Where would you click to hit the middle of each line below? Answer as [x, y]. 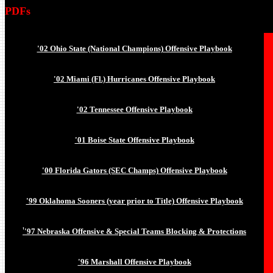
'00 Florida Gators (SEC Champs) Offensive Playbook [134, 170]
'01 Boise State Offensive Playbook [134, 140]
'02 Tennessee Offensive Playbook [134, 109]
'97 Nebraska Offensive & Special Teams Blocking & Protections [135, 231]
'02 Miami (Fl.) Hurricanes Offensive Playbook [134, 79]
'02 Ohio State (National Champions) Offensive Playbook [134, 48]
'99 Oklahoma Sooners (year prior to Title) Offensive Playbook [134, 201]
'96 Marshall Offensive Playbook [134, 262]
